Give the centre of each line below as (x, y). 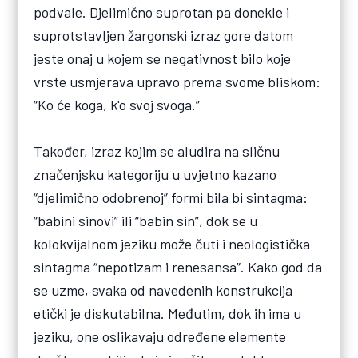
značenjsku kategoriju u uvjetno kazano (155, 174)
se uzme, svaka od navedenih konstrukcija (163, 290)
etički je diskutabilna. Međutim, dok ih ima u (168, 313)
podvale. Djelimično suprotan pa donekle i (162, 12)
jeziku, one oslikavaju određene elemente (160, 336)
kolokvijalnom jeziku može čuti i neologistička (172, 243)
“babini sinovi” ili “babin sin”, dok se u (146, 220)
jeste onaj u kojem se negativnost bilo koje (163, 58)
